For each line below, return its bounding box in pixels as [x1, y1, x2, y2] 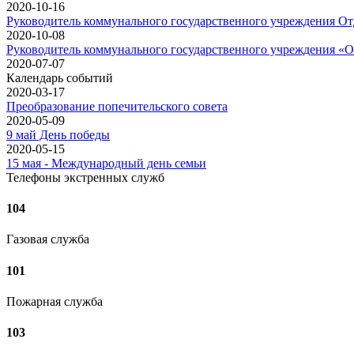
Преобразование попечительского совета [6, 99, 228, 113]
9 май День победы [6, 127, 110, 141]
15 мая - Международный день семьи [6, 156, 206, 170]
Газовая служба [6, 232, 89, 247]
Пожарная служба [6, 294, 103, 308]
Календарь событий [6, 70, 113, 85]
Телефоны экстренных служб [6, 170, 164, 184]
